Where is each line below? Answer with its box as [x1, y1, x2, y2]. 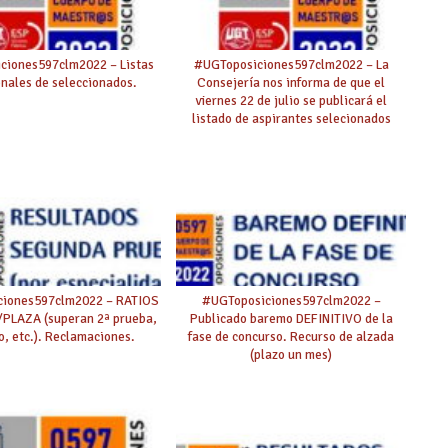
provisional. [257, 127, 325, 145]
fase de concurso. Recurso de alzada [188, 327, 395, 345]
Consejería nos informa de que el [197, 73, 386, 91]
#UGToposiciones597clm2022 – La [193, 55, 389, 73]
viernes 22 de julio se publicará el [195, 91, 387, 109]
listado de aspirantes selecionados [191, 109, 391, 127]
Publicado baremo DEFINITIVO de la [189, 309, 393, 327]
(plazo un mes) [250, 345, 333, 363]
